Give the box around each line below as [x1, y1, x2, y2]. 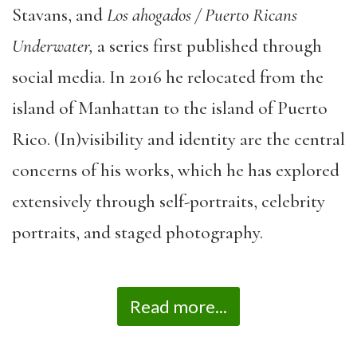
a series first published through [93, 35, 322, 57]
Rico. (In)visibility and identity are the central [12, 128, 345, 151]
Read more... [130, 295, 227, 317]
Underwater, [12, 35, 93, 57]
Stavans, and [12, 4, 107, 26]
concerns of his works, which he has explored [12, 159, 339, 182]
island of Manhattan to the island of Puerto [12, 97, 328, 120]
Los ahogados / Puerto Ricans [107, 4, 297, 26]
